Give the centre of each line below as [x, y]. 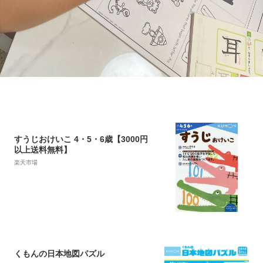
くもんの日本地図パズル [59, 254]
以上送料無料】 [43, 150]
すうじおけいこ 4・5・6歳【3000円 [81, 139]
